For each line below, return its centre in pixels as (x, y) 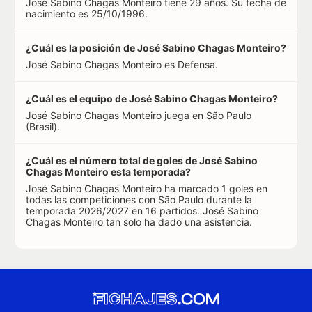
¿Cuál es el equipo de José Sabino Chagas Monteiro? (152, 99)
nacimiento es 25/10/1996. (87, 14)
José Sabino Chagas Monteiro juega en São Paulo (139, 116)
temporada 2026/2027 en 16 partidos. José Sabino (142, 211)
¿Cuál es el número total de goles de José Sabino (142, 161)
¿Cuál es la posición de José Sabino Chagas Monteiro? (156, 48)
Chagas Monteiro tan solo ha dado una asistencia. (139, 222)
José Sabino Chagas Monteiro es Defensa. (122, 65)
